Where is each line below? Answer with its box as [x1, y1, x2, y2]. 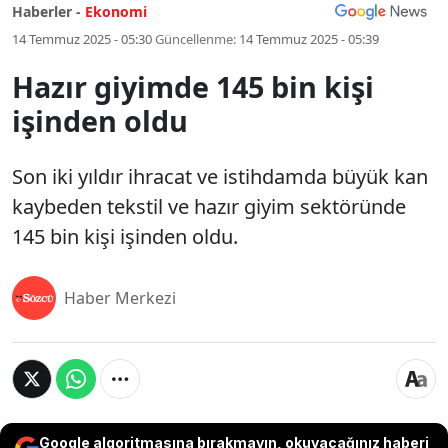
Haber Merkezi [64, 287, 176, 309]
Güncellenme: [155, 30, 236, 48]
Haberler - [12, 2, 81, 21]
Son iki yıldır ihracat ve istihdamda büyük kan [12, 163, 428, 190]
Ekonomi [85, 2, 147, 21]
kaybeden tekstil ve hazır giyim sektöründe [12, 193, 406, 220]
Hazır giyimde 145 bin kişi [12, 67, 374, 106]
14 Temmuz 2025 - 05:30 [12, 30, 152, 48]
